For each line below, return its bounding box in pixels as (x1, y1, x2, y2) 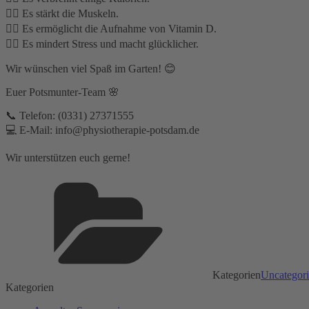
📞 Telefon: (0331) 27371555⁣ (6, 109, 134, 121)
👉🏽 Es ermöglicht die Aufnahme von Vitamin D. (6, 22, 217, 34)
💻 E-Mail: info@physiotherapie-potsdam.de (6, 123, 199, 136)
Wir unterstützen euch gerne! (6, 151, 130, 163)
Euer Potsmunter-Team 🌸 (6, 86, 119, 98)
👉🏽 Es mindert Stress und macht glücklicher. (6, 37, 199, 50)
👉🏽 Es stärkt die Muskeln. (6, 7, 119, 19)
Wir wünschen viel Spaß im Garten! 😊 (6, 62, 176, 74)
